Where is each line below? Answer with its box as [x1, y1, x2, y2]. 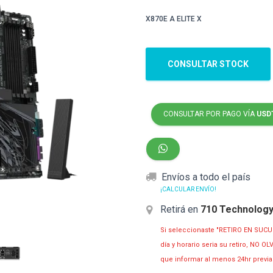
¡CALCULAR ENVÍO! [160, 186, 216, 193]
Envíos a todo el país [161, 171, 250, 183]
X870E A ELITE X [146, 15, 202, 23]
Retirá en [158, 204, 200, 216]
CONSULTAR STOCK [168, 59, 249, 69]
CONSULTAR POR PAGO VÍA [163, 110, 257, 118]
